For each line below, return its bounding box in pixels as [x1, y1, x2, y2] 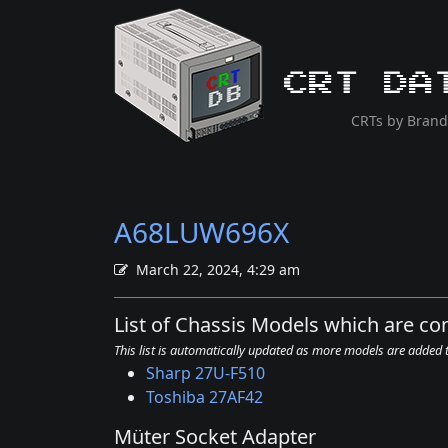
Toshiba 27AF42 [146, 386, 263, 408]
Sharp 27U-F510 [146, 362, 265, 384]
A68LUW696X [114, 213, 289, 251]
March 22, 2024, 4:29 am [136, 260, 300, 279]
